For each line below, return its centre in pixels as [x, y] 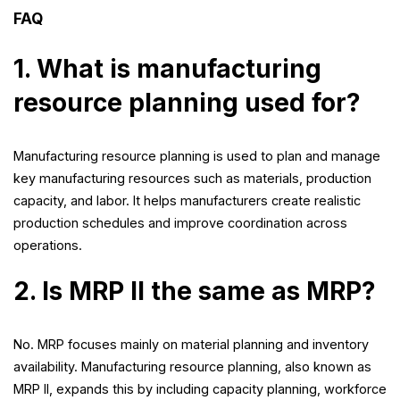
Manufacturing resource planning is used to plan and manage [197, 156]
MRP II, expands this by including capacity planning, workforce [200, 389]
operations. [48, 246]
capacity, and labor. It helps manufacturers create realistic [187, 201]
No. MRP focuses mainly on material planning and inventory [191, 345]
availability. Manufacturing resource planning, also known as [192, 367]
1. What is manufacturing [167, 69]
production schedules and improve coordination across [180, 223]
